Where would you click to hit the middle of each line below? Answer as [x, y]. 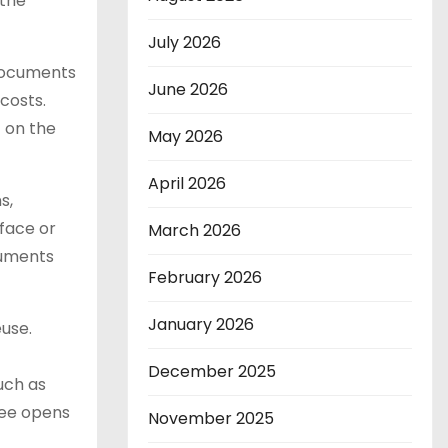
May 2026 [185, 136]
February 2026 [205, 277]
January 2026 [201, 324]
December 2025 [212, 371]
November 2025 [211, 418]
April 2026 [187, 183]
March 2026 [194, 230]
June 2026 [188, 89]
